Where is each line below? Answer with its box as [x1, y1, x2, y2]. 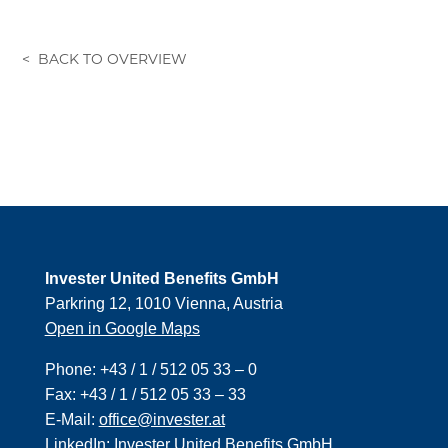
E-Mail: [44, 411, 99, 429]
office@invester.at [98, 411, 225, 429]
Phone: [44, 361, 100, 379]
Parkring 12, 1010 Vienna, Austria [44, 295, 283, 313]
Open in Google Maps [44, 320, 200, 338]
